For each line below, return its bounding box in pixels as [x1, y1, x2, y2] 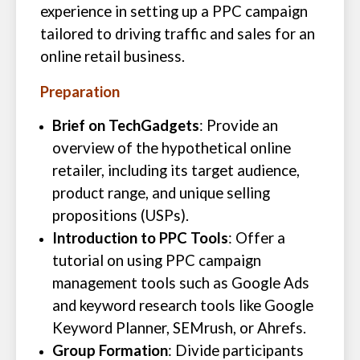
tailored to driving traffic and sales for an [40, 25, 315, 43]
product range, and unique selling [52, 184, 270, 202]
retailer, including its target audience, [52, 162, 300, 179]
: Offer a [228, 229, 285, 247]
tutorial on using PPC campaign [52, 252, 261, 269]
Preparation [40, 83, 120, 100]
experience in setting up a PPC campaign [40, 2, 308, 20]
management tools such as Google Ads [52, 274, 309, 292]
